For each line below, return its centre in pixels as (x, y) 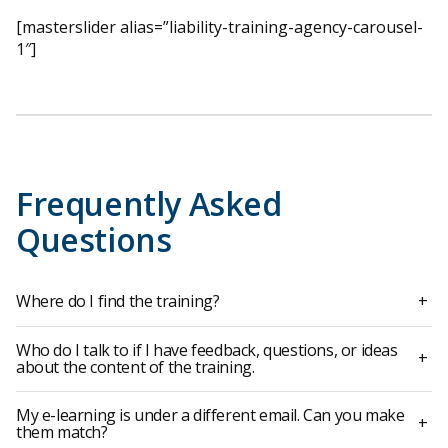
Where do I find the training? (118, 300)
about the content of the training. (135, 366)
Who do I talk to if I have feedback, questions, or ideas (207, 349)
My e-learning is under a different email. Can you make (210, 414)
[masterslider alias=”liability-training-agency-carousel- (219, 27)
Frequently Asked (149, 204)
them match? (62, 431)
